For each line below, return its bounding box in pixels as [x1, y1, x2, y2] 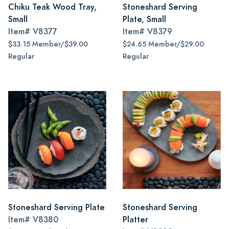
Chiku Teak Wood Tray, [8, 1, 97, 13]
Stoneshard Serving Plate [8, 201, 105, 213]
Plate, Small [123, 13, 166, 25]
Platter [123, 214, 148, 225]
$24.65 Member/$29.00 [123, 39, 204, 49]
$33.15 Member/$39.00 [8, 39, 88, 49]
